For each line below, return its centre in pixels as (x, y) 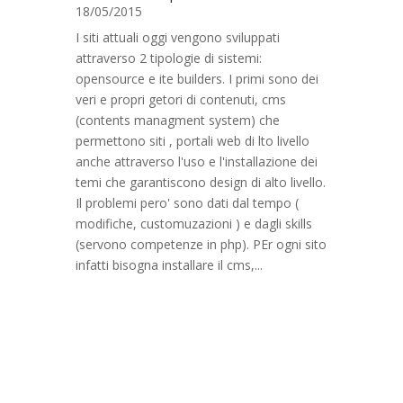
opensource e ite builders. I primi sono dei (197, 79)
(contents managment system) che (178, 120)
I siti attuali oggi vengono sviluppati (178, 37)
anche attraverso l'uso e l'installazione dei (197, 161)
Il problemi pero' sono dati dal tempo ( (187, 203)
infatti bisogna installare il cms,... (169, 265)
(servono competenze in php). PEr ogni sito (201, 244)
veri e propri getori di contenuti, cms (181, 99)
